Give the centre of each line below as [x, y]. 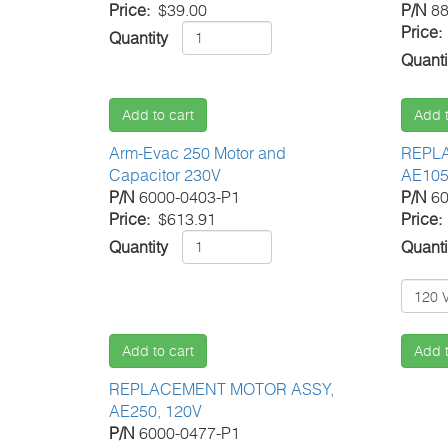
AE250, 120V [155, 410]
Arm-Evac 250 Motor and [197, 152]
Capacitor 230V [164, 174]
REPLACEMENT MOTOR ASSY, [221, 388]
